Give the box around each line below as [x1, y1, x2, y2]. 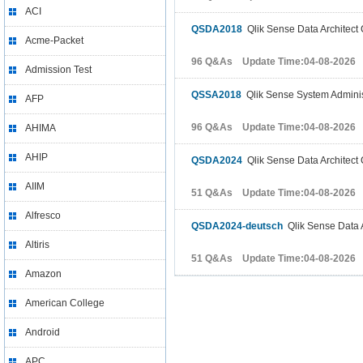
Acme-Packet [25, 35, 83, 46]
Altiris [25, 239, 49, 250]
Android [25, 327, 60, 338]
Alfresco [25, 210, 61, 221]
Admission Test [25, 64, 92, 75]
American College [25, 297, 105, 309]
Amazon [25, 268, 62, 280]
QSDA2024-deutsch [191, 220, 283, 232]
